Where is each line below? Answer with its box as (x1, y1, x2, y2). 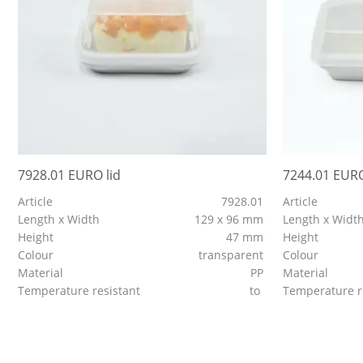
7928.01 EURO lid (18, 166, 121, 185)
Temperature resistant (18, 283, 143, 299)
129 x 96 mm (194, 211, 267, 228)
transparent (198, 247, 267, 263)
